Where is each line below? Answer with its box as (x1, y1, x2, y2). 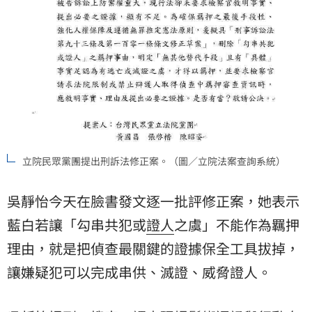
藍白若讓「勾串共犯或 (7, 214, 146, 235)
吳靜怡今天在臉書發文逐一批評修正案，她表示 (7, 191, 299, 211)
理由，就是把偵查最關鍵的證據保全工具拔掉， (7, 238, 299, 258)
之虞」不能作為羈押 (174, 214, 299, 235)
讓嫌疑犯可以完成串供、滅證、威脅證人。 (7, 262, 272, 282)
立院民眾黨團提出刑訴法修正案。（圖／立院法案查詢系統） (22, 154, 286, 168)
